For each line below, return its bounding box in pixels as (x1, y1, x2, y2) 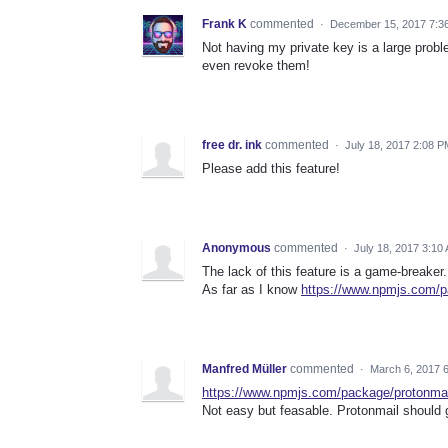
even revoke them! (202, 58, 310, 74)
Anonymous (202, 241, 271, 256)
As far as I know (202, 282, 301, 298)
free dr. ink (202, 138, 262, 153)
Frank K (202, 17, 247, 32)
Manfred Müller (202, 362, 287, 377)
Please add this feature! (202, 161, 340, 177)
